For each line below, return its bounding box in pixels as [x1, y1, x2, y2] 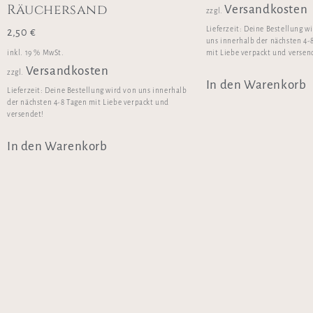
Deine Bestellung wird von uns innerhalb [45, 87, 187, 95]
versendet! [7, 110, 44, 119]
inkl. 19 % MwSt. [7, 48, 64, 57]
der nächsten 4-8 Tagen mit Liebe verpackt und [7, 99, 170, 107]
